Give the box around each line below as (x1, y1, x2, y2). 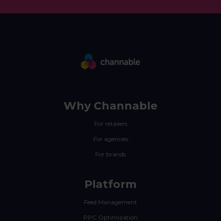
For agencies (93, 135, 128, 143)
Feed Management (84, 198, 137, 206)
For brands (95, 150, 126, 158)
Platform (84, 177, 137, 191)
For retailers (94, 119, 127, 127)
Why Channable (64, 99, 157, 112)
